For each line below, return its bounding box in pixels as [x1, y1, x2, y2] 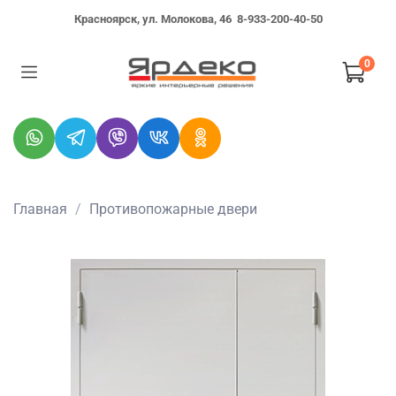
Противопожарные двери [89, 200, 257, 217]
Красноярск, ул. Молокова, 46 [73, 11, 237, 26]
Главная [13, 200, 67, 217]
